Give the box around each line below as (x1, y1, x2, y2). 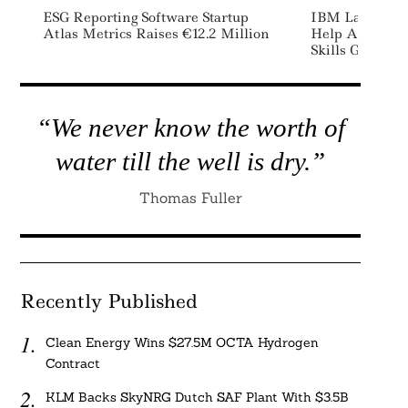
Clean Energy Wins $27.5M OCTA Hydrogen (46, 334, 320, 351)
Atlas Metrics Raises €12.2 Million (42, 25, 270, 43)
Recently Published (19, 289, 197, 314)
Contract (46, 355, 101, 372)
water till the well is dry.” (56, 147, 325, 176)
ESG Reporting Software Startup (42, 8, 249, 26)
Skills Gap (310, 41, 375, 59)
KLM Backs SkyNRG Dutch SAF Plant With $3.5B (46, 389, 350, 406)
